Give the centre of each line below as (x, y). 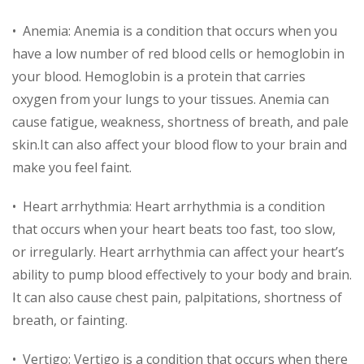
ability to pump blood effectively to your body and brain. (182, 274)
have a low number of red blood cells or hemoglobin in (178, 53)
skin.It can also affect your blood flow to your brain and (180, 144)
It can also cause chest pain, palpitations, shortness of (177, 297)
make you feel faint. (72, 167)
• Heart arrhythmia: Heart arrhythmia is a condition (169, 206)
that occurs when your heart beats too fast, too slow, (174, 229)
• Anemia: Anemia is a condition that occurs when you (175, 30)
